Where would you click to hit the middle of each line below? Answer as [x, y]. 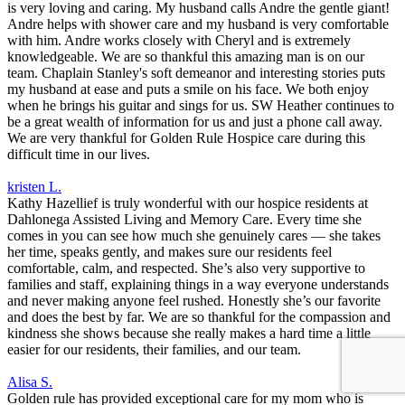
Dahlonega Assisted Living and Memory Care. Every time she [184, 220]
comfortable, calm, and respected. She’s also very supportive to [186, 268]
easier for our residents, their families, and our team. [154, 350]
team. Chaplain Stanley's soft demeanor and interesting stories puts [196, 73]
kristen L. [34, 187]
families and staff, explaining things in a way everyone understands [198, 285]
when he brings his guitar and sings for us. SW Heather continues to [201, 106]
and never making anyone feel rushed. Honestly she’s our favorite [194, 301]
